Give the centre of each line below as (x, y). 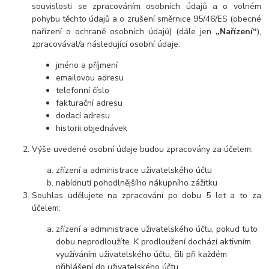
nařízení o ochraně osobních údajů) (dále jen (124, 32)
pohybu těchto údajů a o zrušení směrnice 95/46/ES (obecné (147, 19)
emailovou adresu (90, 78)
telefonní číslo (83, 91)
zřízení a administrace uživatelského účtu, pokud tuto (157, 229)
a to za (246, 196)
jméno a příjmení (87, 65)
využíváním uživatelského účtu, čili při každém (142, 255)
